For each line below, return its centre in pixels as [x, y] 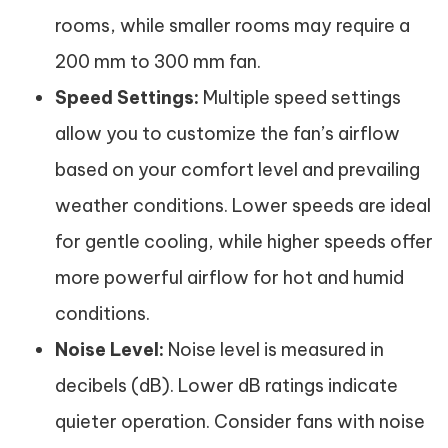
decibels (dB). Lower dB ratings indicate [226, 385]
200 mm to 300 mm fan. [158, 61]
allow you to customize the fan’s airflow [227, 133]
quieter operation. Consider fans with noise [240, 421]
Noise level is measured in [274, 349]
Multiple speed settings [300, 97]
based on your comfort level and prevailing [237, 169]
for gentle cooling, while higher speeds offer [244, 241]
